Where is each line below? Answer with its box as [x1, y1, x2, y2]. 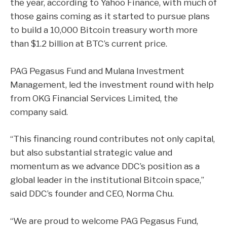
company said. [10, 106, 68, 117]
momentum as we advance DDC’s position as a [10, 161, 200, 172]
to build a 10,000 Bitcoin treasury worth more [10, 24, 198, 35]
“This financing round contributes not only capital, [10, 133, 215, 144]
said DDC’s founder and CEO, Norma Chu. [10, 188, 174, 199]
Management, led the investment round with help [10, 79, 214, 90]
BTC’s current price [86, 38, 166, 49]
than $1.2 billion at [10, 38, 86, 49]
